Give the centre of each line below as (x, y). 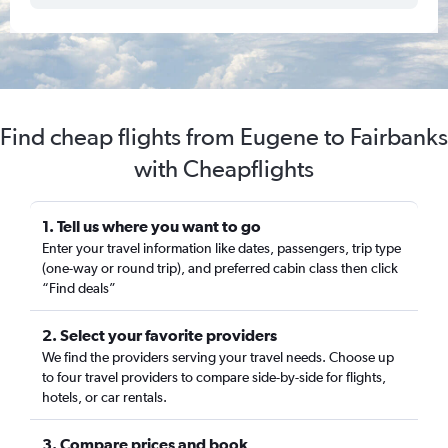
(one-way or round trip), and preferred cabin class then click (220, 268)
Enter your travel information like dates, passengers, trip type (221, 248)
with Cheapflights (224, 168)
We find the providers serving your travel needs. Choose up (218, 357)
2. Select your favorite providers (159, 335)
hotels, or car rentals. (104, 397)
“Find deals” (79, 288)
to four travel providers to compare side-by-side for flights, (214, 377)
